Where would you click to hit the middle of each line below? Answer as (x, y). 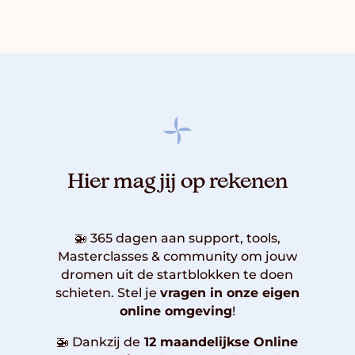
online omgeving (176, 311)
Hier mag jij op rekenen (177, 183)
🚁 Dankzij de (99, 342)
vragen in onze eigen (229, 292)
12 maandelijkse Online (219, 342)
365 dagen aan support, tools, (185, 238)
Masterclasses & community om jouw (177, 256)
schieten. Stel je (107, 292)
